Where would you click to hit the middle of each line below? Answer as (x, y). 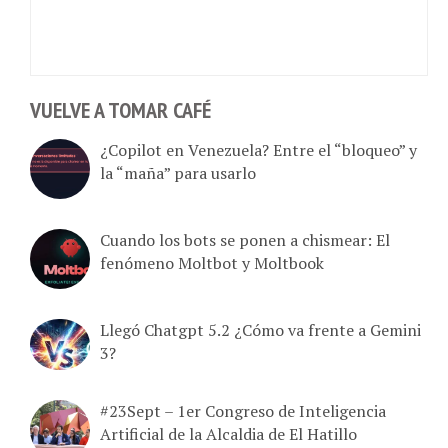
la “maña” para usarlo (178, 161)
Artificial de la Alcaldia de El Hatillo (228, 422)
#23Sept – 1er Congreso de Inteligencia (243, 399)
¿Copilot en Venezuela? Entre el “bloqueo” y (258, 138)
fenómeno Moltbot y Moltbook (212, 251)
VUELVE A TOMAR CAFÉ (120, 99)
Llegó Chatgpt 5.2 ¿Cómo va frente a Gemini (260, 318)
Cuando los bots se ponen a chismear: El (245, 228)
